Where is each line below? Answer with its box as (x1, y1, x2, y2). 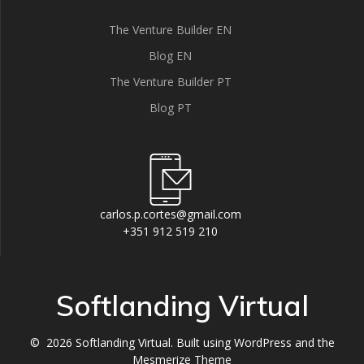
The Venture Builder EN (109, 22, 232, 37)
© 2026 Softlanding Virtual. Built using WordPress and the (29, 335, 335, 350)
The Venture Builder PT (109, 74, 232, 89)
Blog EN (149, 48, 192, 63)
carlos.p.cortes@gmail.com (99, 206, 241, 222)
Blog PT (149, 100, 192, 115)
